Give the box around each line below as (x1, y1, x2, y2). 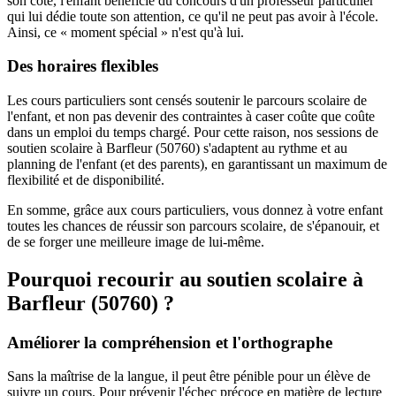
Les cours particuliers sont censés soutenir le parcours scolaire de (7, 92, 367, 108)
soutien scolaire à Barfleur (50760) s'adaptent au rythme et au (7, 140, 347, 156)
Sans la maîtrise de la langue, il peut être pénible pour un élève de (7, 369, 370, 385)
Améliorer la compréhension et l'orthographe (7, 332, 332, 352)
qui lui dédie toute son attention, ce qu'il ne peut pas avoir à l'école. (7, 8, 378, 24)
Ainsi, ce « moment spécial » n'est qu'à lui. (7, 24, 244, 40)
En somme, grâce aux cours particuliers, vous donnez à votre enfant (7, 202, 383, 217)
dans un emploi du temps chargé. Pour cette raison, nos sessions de (7, 124, 378, 140)
